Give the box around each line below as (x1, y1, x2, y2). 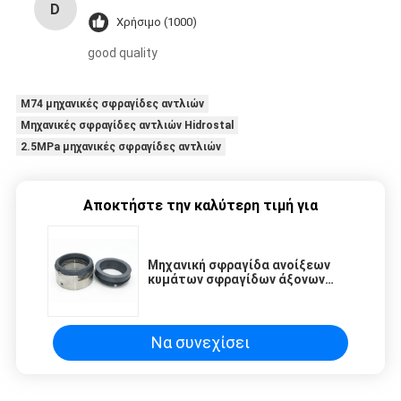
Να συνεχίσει (151, 333, 250, 353)
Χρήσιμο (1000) (115, 15, 197, 30)
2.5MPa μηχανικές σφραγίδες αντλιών (20, 141, 221, 154)
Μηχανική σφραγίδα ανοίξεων (148, 258, 330, 273)
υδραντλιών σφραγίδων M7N (148, 286, 322, 302)
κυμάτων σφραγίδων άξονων (148, 272, 325, 287)
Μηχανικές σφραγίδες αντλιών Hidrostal (20, 119, 234, 132)
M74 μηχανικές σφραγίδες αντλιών (20, 98, 204, 111)
